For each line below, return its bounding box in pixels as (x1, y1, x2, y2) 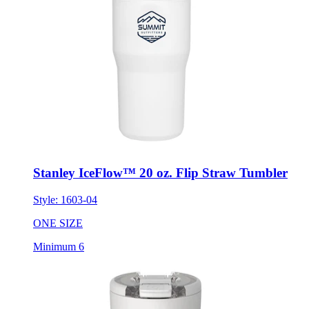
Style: (33, 194, 61, 206)
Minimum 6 (33, 241, 84, 253)
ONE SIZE (33, 217, 83, 230)
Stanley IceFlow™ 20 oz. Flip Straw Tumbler (33, 166, 288, 181)
